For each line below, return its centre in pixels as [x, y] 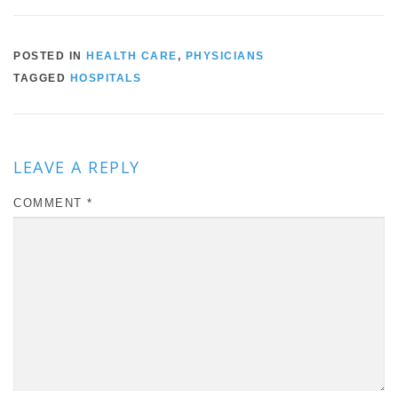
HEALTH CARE [132, 56]
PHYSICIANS [225, 56]
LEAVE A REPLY [77, 167]
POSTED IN [50, 56]
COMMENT [50, 203]
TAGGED [42, 79]
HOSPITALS [105, 79]
